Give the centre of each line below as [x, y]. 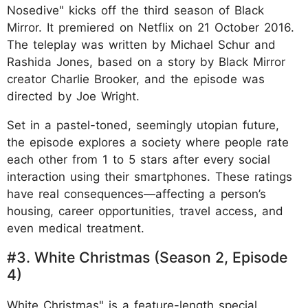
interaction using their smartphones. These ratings [150, 177]
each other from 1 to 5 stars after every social [139, 160]
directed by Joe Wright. [73, 97]
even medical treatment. [76, 229]
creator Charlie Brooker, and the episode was [136, 79]
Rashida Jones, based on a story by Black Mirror [146, 62]
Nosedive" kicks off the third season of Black [135, 11]
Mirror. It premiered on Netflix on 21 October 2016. [151, 28]
